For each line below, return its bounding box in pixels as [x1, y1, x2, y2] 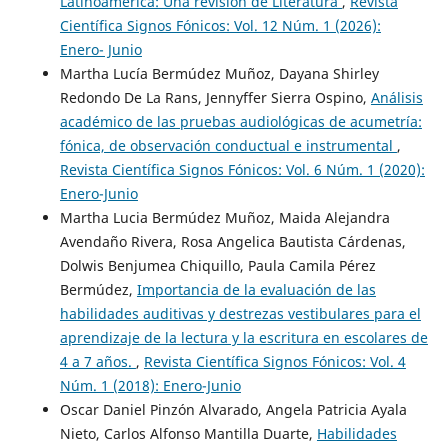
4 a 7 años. [59, 352, 136, 372]
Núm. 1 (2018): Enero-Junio [59, 376, 241, 396]
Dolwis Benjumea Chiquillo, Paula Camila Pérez [59, 256, 376, 276]
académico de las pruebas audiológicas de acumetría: [59, 112, 422, 132]
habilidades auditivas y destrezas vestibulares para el [59, 304, 421, 324]
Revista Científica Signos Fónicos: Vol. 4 [143, 352, 406, 372]
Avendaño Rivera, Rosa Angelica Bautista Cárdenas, [59, 232, 406, 252]
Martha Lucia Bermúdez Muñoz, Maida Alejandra [59, 208, 390, 228]
